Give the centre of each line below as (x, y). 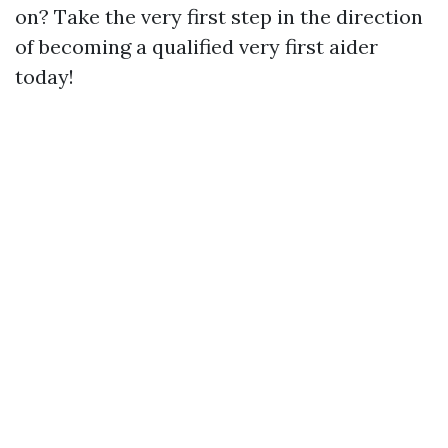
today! (44, 77)
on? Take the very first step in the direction (219, 17)
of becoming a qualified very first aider (196, 47)
